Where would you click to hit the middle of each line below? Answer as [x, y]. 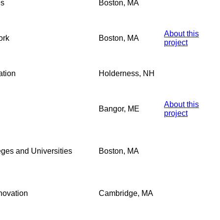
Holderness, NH [127, 73]
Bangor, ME [119, 109]
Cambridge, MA [126, 193]
